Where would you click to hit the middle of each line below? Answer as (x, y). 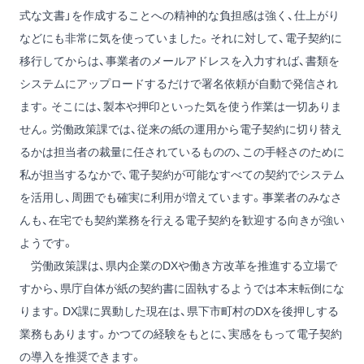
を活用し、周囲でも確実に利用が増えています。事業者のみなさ (181, 198)
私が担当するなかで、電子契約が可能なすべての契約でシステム (182, 175)
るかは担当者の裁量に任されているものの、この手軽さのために (182, 152)
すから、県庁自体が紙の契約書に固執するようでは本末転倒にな (182, 289)
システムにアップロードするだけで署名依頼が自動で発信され (179, 84)
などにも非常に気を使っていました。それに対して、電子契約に (181, 39)
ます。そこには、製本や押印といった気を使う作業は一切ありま (181, 107)
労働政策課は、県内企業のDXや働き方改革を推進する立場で (178, 266)
